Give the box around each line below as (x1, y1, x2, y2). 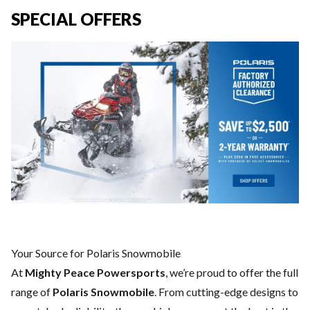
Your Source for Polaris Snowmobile (11, 246, 181, 260)
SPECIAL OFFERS (11, 9, 141, 29)
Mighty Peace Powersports (25, 266, 165, 280)
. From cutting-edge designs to (154, 285, 298, 299)
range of (11, 285, 53, 299)
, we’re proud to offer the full (165, 266, 298, 280)
